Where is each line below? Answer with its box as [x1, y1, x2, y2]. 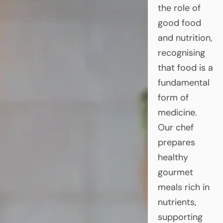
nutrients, [157, 196, 196, 208]
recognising [157, 46, 205, 59]
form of [157, 91, 189, 104]
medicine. [157, 106, 197, 118]
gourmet [157, 166, 193, 178]
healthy [157, 151, 188, 163]
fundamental [157, 76, 210, 89]
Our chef [157, 121, 194, 133]
